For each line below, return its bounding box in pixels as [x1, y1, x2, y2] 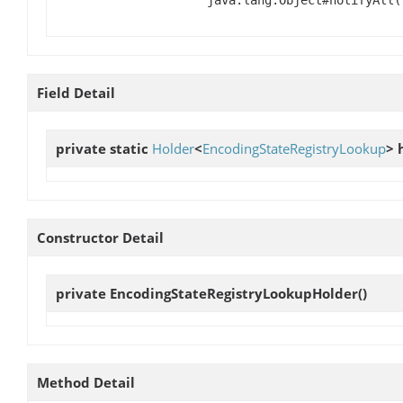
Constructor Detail [37, 228, 164, 246]
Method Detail [37, 373, 135, 391]
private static [56, 139, 152, 157]
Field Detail [37, 83, 115, 102]
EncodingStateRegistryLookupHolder [110, 283, 358, 302]
